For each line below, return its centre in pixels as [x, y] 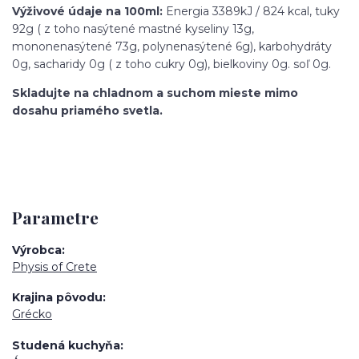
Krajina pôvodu [57, 298]
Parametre [55, 218]
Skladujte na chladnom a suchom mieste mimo [155, 93]
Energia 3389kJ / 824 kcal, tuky [253, 11]
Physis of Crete [54, 266]
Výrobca [37, 250]
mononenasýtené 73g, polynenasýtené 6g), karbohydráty [172, 46]
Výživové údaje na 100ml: [89, 11]
